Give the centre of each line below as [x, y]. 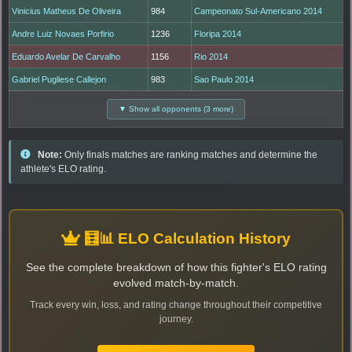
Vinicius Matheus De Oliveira [67, 11]
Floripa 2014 [218, 34]
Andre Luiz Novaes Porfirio [63, 34]
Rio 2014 [211, 57]
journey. [176, 319]
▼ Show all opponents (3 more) [176, 109]
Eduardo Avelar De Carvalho [66, 57]
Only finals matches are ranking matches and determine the [190, 155]
